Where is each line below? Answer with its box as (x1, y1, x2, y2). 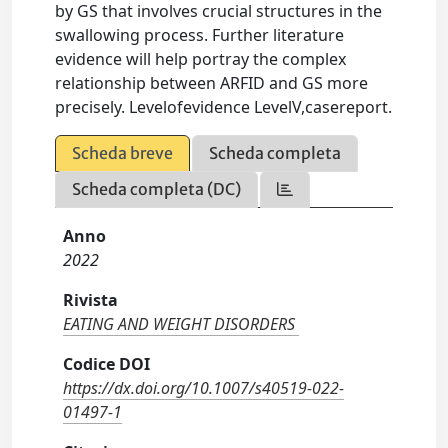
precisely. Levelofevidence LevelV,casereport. (55, 96, 393, 119)
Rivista (63, 289, 119, 312)
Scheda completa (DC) (72, 179, 242, 200)
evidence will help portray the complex (55, 48, 347, 71)
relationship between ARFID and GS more (55, 72, 369, 95)
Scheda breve (72, 143, 174, 164)
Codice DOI (63, 353, 151, 376)
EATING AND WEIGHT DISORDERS (63, 313, 296, 336)
